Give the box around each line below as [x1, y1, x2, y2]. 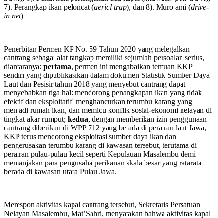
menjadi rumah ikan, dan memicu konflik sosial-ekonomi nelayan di [4, 106, 212, 114]
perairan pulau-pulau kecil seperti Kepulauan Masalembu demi [4, 149, 196, 158]
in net [4, 11, 21, 20]
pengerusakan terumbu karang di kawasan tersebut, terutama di [4, 141, 197, 149]
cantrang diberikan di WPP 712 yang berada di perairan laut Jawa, [4, 123, 206, 132]
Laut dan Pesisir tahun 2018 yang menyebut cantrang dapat [4, 79, 185, 88]
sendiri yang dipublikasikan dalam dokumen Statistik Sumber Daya [4, 71, 210, 79]
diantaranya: [4, 62, 43, 71]
